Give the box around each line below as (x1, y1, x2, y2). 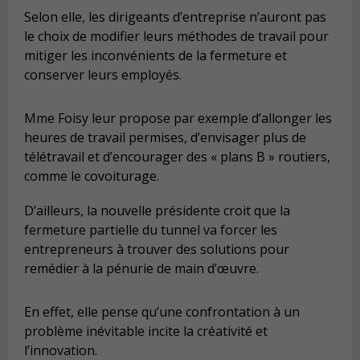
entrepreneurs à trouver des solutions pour (24, 240, 289, 259)
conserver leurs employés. (24, 66, 182, 84)
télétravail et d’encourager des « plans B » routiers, (24, 147, 330, 166)
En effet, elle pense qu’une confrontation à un (24, 303, 300, 321)
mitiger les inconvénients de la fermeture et (24, 47, 287, 65)
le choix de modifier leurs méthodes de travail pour (24, 27, 329, 46)
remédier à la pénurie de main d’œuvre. (24, 260, 259, 278)
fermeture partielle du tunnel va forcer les (24, 221, 277, 239)
